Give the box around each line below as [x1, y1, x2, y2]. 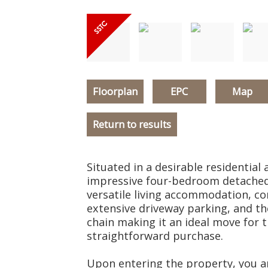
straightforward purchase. [86, 229, 223, 243]
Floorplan [92, 84, 138, 98]
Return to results [92, 117, 171, 131]
